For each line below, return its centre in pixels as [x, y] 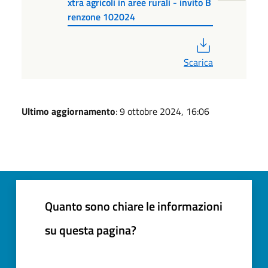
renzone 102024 [102, 16]
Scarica [198, 62]
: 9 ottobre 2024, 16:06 [162, 111]
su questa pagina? [91, 230]
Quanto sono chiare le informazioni [134, 206]
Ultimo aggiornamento [68, 111]
